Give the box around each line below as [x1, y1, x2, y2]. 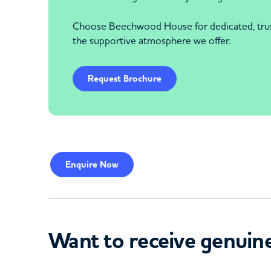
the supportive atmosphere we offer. [73, 34, 230, 47]
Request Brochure [88, 73, 162, 85]
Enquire [65, 158, 97, 171]
